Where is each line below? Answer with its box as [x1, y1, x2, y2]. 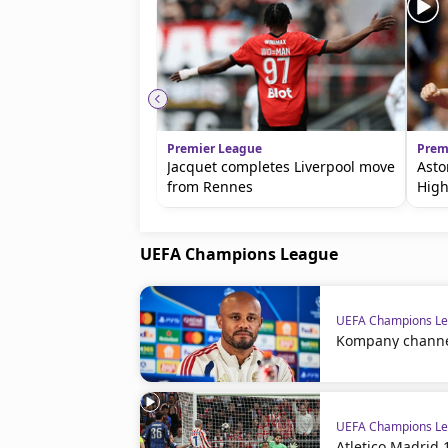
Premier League [167, 140, 262, 157]
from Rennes [167, 177, 253, 196]
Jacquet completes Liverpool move [167, 157, 395, 176]
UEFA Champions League [140, 243, 338, 265]
